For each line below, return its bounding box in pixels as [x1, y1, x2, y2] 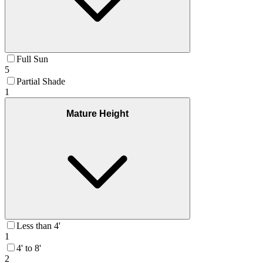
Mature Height [66, 108, 129, 119]
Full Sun [16, 54, 48, 65]
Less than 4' [16, 221, 60, 231]
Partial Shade [16, 76, 65, 87]
